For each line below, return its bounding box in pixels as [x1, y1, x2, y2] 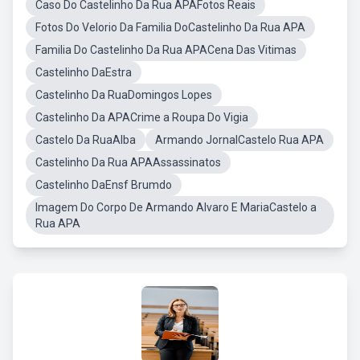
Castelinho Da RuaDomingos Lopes [35, 88, 212, 101]
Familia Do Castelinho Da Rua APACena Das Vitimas [35, 43, 297, 56]
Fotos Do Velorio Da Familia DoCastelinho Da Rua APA [35, 21, 305, 34]
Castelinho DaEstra [35, 66, 132, 79]
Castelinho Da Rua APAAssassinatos [35, 156, 221, 169]
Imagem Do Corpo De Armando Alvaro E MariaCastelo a [35, 201, 317, 214]
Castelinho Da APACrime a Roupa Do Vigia [35, 111, 248, 124]
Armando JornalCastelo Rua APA [155, 133, 324, 146]
